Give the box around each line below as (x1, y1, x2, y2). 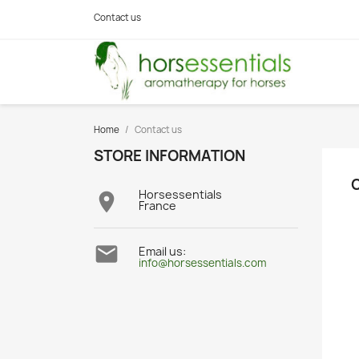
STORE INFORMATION (94, 145, 245, 166)
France (139, 197, 176, 213)
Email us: (139, 243, 186, 259)
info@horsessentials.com (139, 255, 267, 270)
